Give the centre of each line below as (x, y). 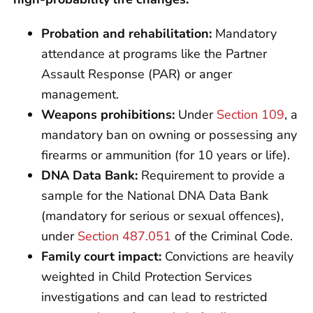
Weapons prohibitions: (108, 114)
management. (80, 94)
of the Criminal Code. (232, 236)
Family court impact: (101, 256)
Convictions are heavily (227, 256)
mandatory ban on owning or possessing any (169, 134)
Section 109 (250, 114)
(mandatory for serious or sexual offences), (162, 216)
